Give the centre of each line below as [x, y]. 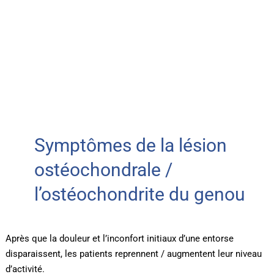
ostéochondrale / [103, 170]
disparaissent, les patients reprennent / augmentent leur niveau [133, 254]
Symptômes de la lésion [130, 146]
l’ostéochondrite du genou [139, 194]
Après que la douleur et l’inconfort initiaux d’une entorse [119, 239]
